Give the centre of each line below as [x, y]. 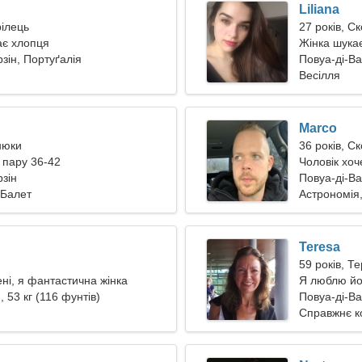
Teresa [320, 247]
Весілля [320, 75]
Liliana [319, 9]
